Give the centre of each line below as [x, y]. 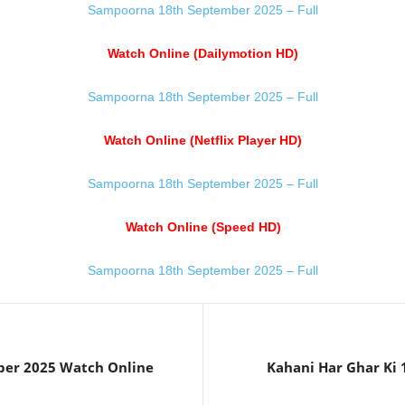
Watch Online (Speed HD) [203, 227]
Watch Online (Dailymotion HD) [203, 53]
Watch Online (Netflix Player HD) [203, 140]
